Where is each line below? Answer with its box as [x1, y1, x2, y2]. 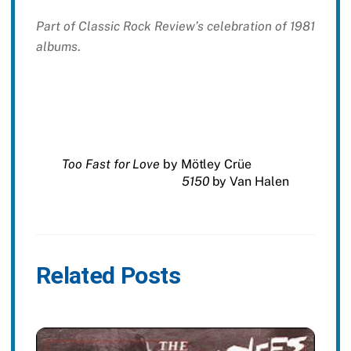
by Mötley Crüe [160, 157, 251, 172]
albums [35, 38, 78, 54]
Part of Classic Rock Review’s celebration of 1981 [35, 18, 315, 34]
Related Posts [35, 261, 180, 289]
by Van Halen [208, 174, 289, 190]
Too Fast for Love [62, 157, 161, 172]
